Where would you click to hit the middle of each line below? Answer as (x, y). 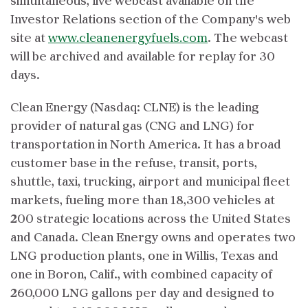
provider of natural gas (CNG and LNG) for (132, 126)
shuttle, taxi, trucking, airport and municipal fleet (150, 182)
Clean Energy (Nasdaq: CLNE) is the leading (135, 108)
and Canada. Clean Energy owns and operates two (153, 238)
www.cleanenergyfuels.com (128, 38)
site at (29, 38)
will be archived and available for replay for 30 (143, 57)
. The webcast (248, 38)
